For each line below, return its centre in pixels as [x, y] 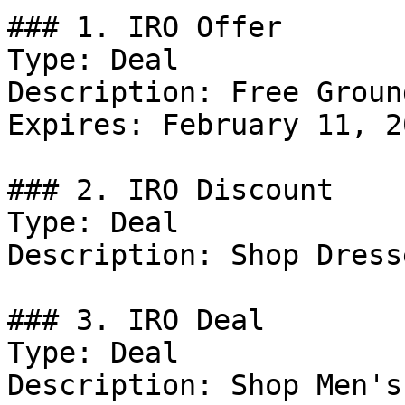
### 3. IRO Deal [136, 320]
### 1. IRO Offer [145, 27]
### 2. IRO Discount [170, 190]
